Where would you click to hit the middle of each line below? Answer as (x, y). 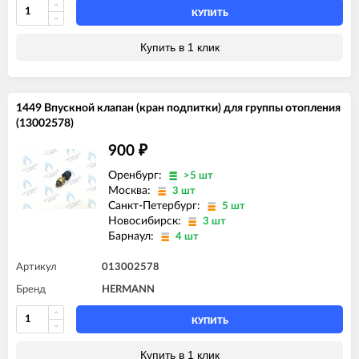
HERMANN (128, 289)
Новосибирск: (146, 221)
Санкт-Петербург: (156, 206)
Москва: (131, 190)
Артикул (36, 267)
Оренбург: (137, 175)
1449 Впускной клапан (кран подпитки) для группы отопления (178, 108)
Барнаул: (133, 236)
